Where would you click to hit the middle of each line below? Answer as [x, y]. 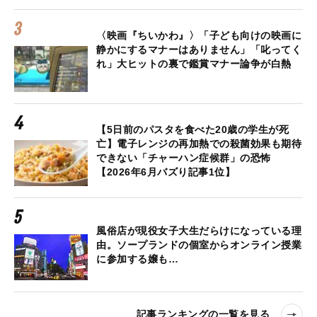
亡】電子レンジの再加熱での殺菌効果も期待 [199, 143]
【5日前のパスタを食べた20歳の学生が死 [192, 129]
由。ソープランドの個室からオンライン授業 [199, 244]
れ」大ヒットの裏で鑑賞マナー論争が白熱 [194, 63]
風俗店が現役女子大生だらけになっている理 [199, 230]
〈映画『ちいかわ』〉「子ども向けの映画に [199, 35]
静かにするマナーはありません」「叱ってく [199, 49]
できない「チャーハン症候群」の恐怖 [184, 157]
